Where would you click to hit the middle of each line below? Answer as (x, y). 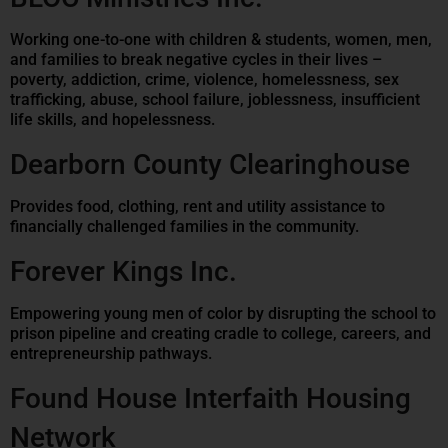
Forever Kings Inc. (123, 272)
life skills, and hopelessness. (112, 120)
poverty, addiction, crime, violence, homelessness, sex (204, 80)
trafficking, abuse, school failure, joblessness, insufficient (215, 100)
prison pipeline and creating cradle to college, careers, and (220, 334)
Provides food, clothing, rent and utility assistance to (197, 207)
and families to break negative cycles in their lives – (196, 60)
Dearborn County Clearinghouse (210, 165)
